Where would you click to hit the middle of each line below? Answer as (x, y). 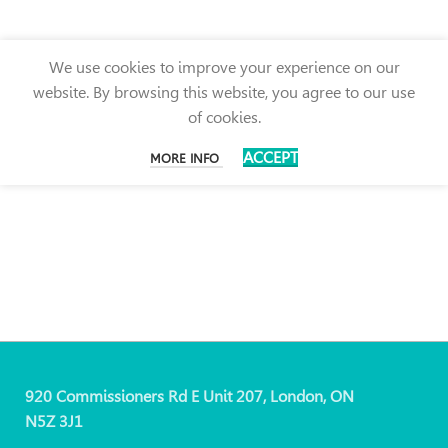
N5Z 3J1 (54, 421)
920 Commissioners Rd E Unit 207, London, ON (189, 396)
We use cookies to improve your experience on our (224, 67)
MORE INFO (186, 158)
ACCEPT (270, 157)
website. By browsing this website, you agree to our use (224, 92)
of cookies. (224, 117)
